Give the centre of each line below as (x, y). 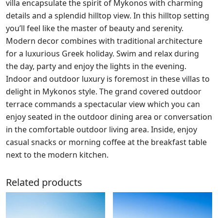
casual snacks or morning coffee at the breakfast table (106, 142)
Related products (44, 182)
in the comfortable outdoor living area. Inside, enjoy (101, 129)
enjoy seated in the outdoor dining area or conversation (109, 117)
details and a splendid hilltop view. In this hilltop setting (108, 15)
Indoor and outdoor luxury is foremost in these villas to (108, 79)
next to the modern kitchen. (57, 154)
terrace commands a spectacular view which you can (103, 104)
